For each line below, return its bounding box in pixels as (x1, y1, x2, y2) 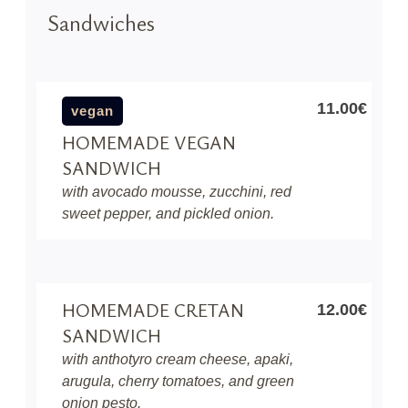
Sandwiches (47, 7, 155, 37)
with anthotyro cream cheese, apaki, (62, 352, 293, 367)
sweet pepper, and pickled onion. (62, 206, 274, 221)
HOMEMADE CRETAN (62, 298, 244, 322)
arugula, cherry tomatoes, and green (62, 373, 294, 389)
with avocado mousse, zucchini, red (62, 184, 291, 199)
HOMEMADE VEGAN (62, 130, 236, 155)
